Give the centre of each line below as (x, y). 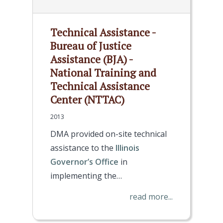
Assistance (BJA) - (92, 59)
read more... (151, 197)
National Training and (103, 73)
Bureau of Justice (91, 46)
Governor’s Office (84, 162)
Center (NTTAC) (87, 100)
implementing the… (86, 176)
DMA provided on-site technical (109, 134)
